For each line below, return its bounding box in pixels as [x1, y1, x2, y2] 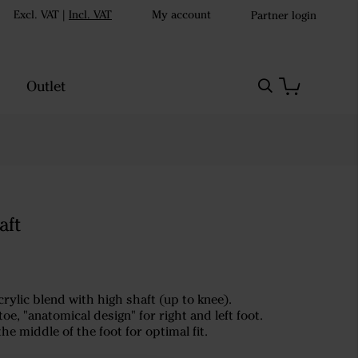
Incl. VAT [69, 8, 112, 22]
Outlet [26, 78, 66, 95]
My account [152, 8, 211, 22]
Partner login [251, 8, 316, 22]
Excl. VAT [14, 8, 59, 22]
